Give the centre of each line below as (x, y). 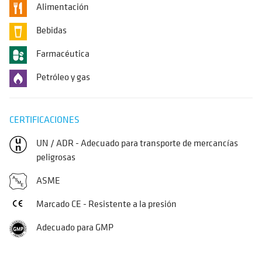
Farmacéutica (63, 53)
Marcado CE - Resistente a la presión (106, 204)
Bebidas (51, 30)
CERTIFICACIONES (44, 119)
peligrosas (56, 157)
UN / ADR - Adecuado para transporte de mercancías (137, 143)
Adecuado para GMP (75, 227)
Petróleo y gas (63, 77)
